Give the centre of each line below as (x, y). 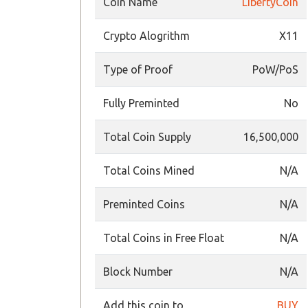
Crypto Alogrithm (146, 36)
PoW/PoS (275, 69)
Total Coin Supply (147, 137)
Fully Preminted (141, 103)
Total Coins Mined (149, 170)
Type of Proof (138, 69)
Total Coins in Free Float (164, 238)
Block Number (138, 272)
